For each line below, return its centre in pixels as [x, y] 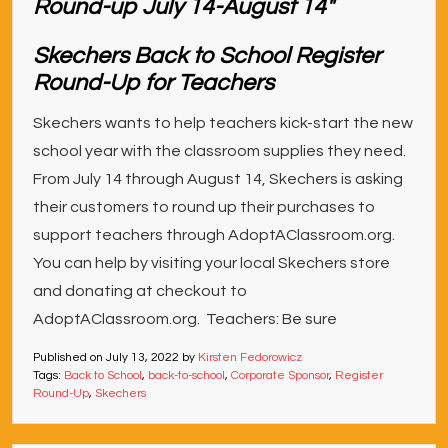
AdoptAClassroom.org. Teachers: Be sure [185, 319]
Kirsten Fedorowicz [250, 357]
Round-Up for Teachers [153, 83]
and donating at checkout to [140, 291]
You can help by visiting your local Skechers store [211, 263]
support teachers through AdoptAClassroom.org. [214, 235]
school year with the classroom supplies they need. [219, 151]
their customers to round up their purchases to [204, 207]
